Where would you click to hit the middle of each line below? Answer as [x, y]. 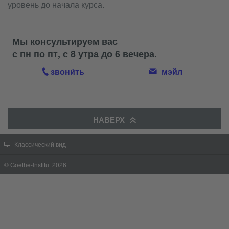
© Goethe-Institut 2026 [35, 164]
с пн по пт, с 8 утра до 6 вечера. [85, 54]
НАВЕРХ [109, 120]
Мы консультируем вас [65, 41]
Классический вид [40, 145]
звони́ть [67, 71]
